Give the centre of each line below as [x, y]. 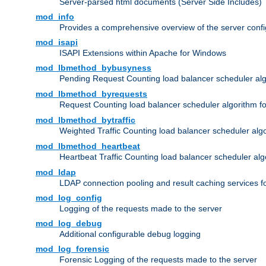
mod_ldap [56, 172]
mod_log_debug [69, 224]
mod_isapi [57, 42]
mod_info [55, 17]
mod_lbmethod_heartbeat [88, 146]
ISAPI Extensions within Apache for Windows [143, 53]
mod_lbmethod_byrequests [91, 94]
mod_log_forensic [72, 249]
